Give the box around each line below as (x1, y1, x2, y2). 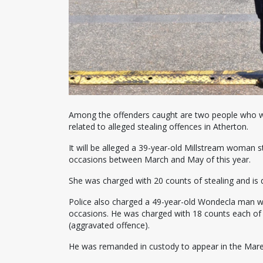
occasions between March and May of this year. (69, 153, 251, 165)
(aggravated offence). (69, 219, 150, 231)
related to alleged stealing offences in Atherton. (69, 120, 248, 132)
